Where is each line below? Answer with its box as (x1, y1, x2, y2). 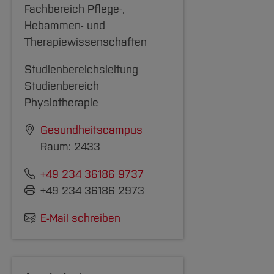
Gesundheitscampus (40, 124, 143, 137)
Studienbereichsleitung (24, 63, 138, 76)
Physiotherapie (24, 96, 98, 109)
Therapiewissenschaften (24, 35, 147, 49)
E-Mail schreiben (40, 212, 120, 225)
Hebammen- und (24, 19, 105, 32)
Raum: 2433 (40, 140, 100, 154)
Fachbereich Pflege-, (24, 2, 125, 16)
